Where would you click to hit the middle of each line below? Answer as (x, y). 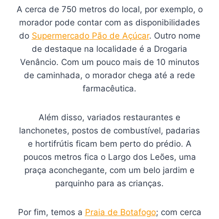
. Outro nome (175, 36)
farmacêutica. (109, 88)
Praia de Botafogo (120, 212)
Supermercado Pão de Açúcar (90, 36)
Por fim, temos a (51, 212)
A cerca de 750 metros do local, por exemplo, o (109, 9)
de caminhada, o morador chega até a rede (109, 75)
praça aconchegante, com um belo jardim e (109, 170)
